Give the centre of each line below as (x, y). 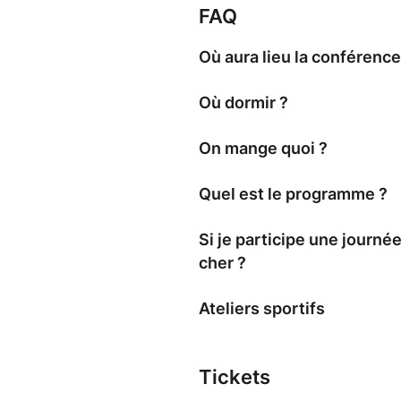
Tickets (235, 377)
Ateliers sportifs (262, 309)
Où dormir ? (243, 103)
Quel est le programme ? (293, 194)
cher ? (222, 263)
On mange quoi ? (263, 149)
